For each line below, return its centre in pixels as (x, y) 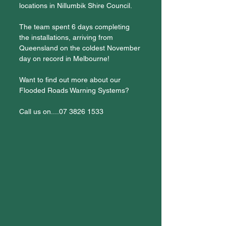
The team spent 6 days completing (75, 27)
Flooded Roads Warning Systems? (75, 90)
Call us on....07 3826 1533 (61, 111)
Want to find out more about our (71, 80)
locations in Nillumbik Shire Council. (76, 6)
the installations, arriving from (67, 37)
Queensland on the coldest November (81, 48)
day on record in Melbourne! (64, 59)
